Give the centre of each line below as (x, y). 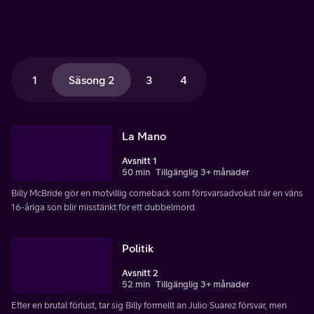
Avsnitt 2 (140, 273)
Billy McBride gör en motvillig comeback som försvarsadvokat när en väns (157, 193)
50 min (136, 172)
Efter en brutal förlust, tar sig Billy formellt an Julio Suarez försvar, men (149, 305)
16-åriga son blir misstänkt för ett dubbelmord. (104, 207)
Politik (138, 248)
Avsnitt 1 (139, 161)
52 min (136, 284)
